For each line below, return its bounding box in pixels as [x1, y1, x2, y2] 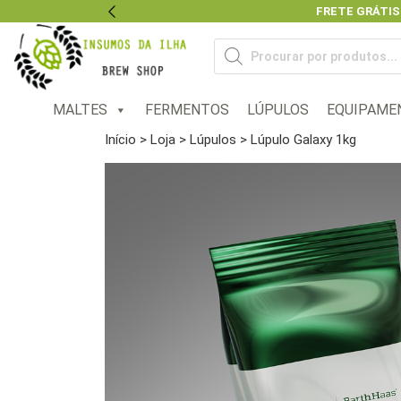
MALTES [53, 100, 107, 118]
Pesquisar [213, 35, 275, 53]
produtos [213, 49, 270, 67]
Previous [110, 12, 166, 29]
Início [105, 131, 136, 148]
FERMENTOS [145, 100, 229, 118]
